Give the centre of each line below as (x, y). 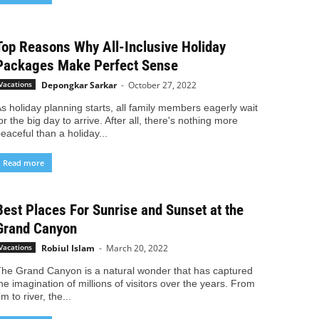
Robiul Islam (68, 248)
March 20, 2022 (137, 248)
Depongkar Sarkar (79, 85)
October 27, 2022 (162, 85)
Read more (23, 162)
